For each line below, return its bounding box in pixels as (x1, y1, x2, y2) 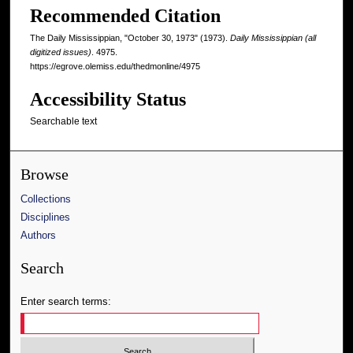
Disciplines (20, 210, 71, 223)
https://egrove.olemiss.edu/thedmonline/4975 (30, 61, 200, 72)
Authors (20, 229, 57, 241)
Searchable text (30, 116, 97, 128)
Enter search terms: (20, 295, 112, 307)
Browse (20, 165, 69, 183)
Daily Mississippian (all (230, 33, 316, 43)
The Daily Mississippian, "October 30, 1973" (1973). (30, 33, 230, 43)
